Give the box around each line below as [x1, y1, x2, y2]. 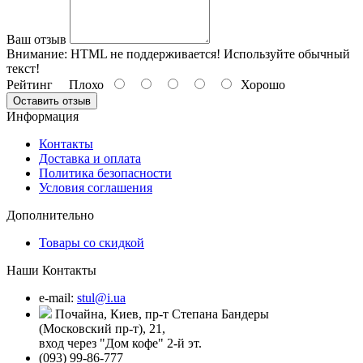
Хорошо [234, 77, 285, 92]
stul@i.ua [77, 290, 126, 305]
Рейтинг [6, 77, 53, 92]
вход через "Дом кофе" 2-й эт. [39, 335, 202, 350]
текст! [6, 61, 40, 75]
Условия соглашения [39, 180, 152, 194]
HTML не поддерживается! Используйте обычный [67, 46, 350, 61]
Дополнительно [6, 207, 94, 222]
